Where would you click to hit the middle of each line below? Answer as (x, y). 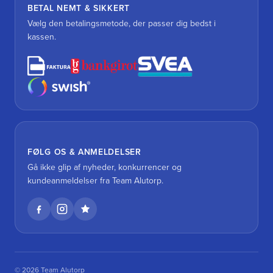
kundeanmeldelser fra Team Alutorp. (95, 181)
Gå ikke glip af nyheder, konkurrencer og (105, 168)
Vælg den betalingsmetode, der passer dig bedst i (122, 24)
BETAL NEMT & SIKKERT (79, 9)
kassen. (42, 37)
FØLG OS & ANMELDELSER (84, 152)
